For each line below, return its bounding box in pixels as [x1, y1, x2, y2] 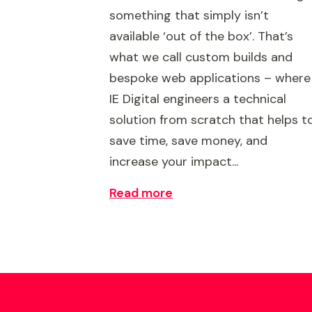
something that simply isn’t [109, 7, 269, 24]
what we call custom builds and [109, 49, 292, 65]
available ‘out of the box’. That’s [109, 28, 293, 45]
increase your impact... [109, 153, 238, 170]
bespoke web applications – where [109, 70, 311, 86]
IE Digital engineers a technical [109, 91, 286, 107]
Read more [109, 185, 173, 201]
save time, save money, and [109, 132, 267, 149]
